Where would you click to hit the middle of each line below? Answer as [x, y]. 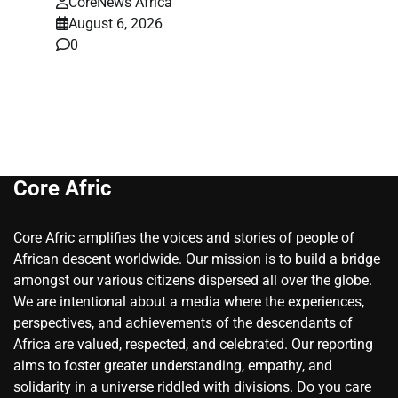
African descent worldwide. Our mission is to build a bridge [197, 259]
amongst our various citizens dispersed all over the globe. [193, 281]
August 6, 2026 [115, 24]
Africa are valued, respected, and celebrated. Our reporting [193, 345]
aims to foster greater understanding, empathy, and [173, 366]
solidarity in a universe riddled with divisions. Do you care [192, 387]
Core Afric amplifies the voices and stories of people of [184, 238]
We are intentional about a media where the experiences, [189, 302]
